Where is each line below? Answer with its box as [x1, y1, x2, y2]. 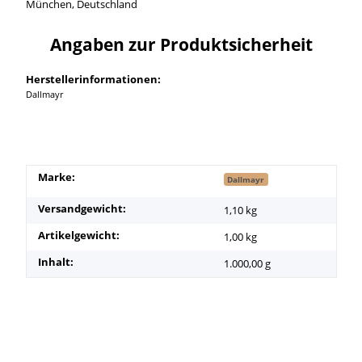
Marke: [37, 169, 75, 184]
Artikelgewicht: [37, 227, 120, 242]
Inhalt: [37, 254, 74, 269]
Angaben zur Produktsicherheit [49, 32, 313, 56]
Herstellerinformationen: [25, 71, 161, 86]
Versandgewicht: [37, 200, 126, 216]
